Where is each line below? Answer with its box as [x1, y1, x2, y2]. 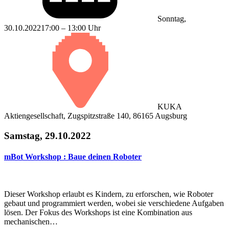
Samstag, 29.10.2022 [4, 130, 91, 141]
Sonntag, [157, 14, 186, 23]
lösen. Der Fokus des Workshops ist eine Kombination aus [4, 208, 192, 217]
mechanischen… [4, 217, 58, 226]
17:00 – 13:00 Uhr [41, 23, 101, 32]
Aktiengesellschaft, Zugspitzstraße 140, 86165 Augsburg [4, 111, 187, 120]
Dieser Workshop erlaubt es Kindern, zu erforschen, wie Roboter [4, 190, 213, 199]
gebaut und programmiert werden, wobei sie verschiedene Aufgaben [4, 199, 224, 208]
